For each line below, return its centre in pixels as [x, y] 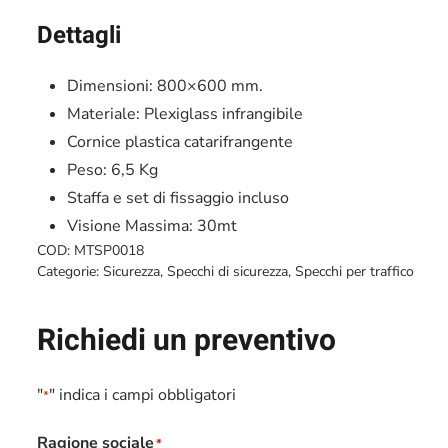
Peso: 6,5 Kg [113, 169]
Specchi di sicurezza [228, 271]
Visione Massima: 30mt [152, 225]
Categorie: [70, 271]
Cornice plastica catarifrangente [180, 141]
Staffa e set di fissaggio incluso [178, 197]
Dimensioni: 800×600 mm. [165, 85]
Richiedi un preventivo [187, 340]
